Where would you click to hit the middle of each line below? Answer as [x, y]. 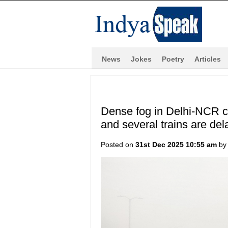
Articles [208, 59]
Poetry [173, 59]
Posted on [118, 144]
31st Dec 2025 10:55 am [176, 144]
